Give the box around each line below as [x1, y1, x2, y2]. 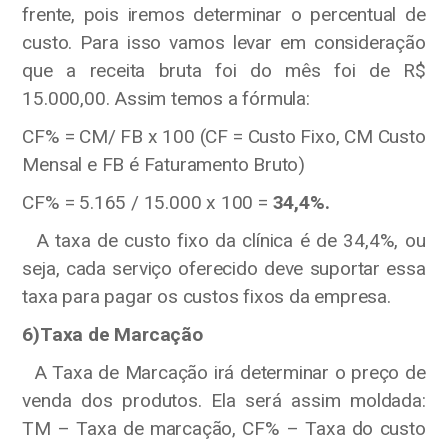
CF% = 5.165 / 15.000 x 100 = [22, 190, 273, 214]
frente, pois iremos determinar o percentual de [22, 2, 426, 26]
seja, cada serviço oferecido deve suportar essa [22, 256, 426, 280]
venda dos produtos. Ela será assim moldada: [22, 388, 426, 412]
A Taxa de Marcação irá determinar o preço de [22, 360, 426, 384]
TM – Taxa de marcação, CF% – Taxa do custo [22, 416, 426, 440]
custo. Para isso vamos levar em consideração [22, 30, 426, 54]
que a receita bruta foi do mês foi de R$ [22, 58, 426, 82]
